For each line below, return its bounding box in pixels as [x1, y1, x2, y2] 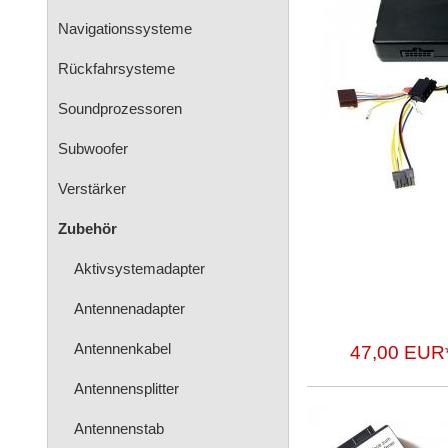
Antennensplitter [74, 380, 179, 397]
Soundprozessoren [58, 100, 182, 117]
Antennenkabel [74, 340, 171, 357]
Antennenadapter [74, 300, 185, 317]
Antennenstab [74, 420, 164, 437]
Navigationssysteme [58, 20, 192, 37]
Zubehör [58, 220, 117, 237]
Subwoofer [58, 140, 128, 157]
